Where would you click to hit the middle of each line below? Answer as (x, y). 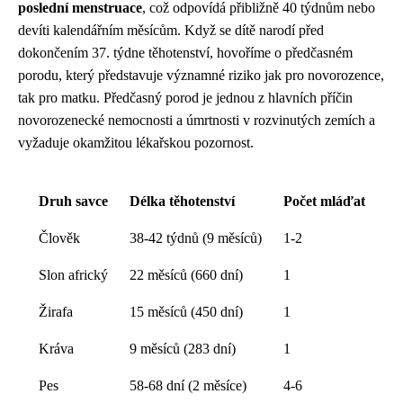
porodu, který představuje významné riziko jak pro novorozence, (201, 76)
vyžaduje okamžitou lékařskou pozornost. (136, 143)
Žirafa (55, 312)
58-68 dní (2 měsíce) (188, 386)
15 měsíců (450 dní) (186, 312)
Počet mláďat (324, 201)
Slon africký (73, 275)
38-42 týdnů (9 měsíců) (195, 238)
